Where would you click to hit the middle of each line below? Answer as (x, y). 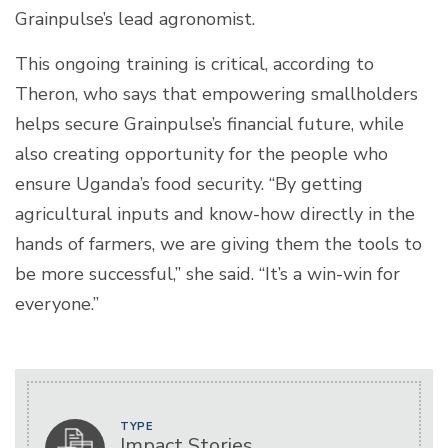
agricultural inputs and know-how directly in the (215, 213)
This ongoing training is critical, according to (194, 63)
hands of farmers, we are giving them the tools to (218, 243)
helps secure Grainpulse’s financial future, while (209, 123)
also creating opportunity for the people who (201, 153)
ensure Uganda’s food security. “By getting (189, 183)
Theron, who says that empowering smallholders (216, 93)
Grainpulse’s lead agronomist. (135, 18)
